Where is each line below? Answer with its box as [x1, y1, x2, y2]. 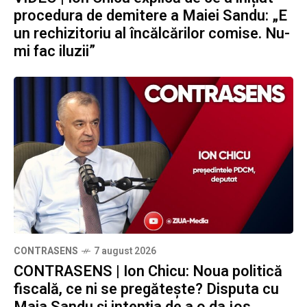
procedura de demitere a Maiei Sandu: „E [14, 4, 287, 27]
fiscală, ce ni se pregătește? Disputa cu [14, 278, 279, 301]
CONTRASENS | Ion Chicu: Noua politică [14, 260, 282, 283]
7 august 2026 [94, 244, 156, 259]
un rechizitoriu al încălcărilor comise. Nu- [14, 22, 290, 45]
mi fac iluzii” [14, 40, 95, 62]
